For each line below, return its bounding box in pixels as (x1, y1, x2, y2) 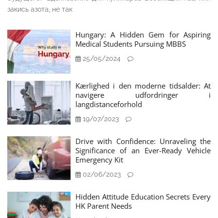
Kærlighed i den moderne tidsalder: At (75, 80, 211, 91)
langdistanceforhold (75, 99, 142, 109)
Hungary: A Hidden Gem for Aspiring (75, 29, 211, 39)
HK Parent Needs (75, 200, 132, 211)
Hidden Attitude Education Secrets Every (75, 191, 211, 201)
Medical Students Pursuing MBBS (75, 38, 186, 49)
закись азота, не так (7, 5, 73, 13)
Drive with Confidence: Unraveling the (75, 136, 211, 146)
